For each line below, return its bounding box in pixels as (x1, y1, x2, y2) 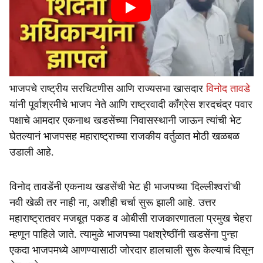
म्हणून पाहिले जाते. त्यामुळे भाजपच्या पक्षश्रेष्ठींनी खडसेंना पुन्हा (9, 228, 238, 240)
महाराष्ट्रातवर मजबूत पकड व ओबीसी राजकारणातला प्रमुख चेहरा (9, 213, 252, 224)
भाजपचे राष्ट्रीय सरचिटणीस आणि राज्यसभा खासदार (9, 83, 206, 95)
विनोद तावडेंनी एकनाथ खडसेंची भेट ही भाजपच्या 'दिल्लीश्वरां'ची (9, 181, 241, 193)
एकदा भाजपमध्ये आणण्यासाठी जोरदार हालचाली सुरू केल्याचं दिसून (9, 244, 254, 256)
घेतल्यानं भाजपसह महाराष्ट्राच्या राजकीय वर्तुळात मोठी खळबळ (9, 130, 240, 142)
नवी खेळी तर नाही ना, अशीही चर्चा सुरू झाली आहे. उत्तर (9, 197, 216, 208)
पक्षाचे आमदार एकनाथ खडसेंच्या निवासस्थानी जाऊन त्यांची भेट (9, 114, 241, 126)
